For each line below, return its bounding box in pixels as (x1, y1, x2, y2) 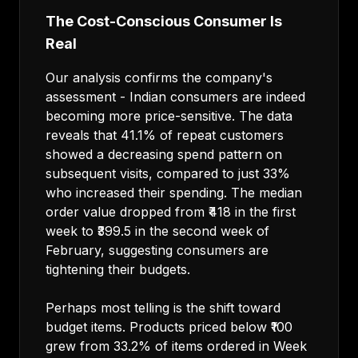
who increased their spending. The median (46, 185, 302, 201)
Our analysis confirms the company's (46, 70, 272, 86)
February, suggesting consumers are (46, 242, 268, 258)
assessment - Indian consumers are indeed (46, 89, 305, 105)
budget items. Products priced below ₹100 (46, 319, 292, 335)
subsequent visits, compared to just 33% (46, 165, 290, 181)
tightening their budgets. (46, 261, 190, 277)
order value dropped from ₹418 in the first (46, 204, 296, 220)
